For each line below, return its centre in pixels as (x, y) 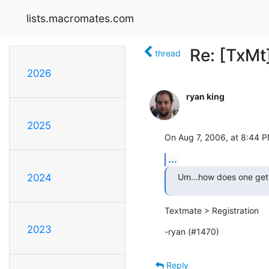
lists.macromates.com (80, 18)
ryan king (205, 96)
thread (168, 53)
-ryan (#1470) (192, 231)
